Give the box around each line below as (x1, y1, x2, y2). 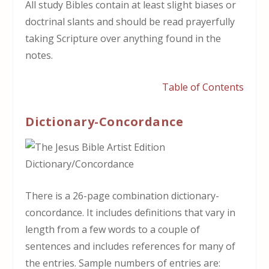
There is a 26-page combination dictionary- (25, 189, 220, 203)
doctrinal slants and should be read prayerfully (25, 14, 235, 28)
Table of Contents (162, 80, 244, 94)
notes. (25, 48, 53, 62)
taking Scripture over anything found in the (25, 31, 222, 45)
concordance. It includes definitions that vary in (25, 206, 236, 220)
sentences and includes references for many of (25, 240, 236, 253)
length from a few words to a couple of (25, 223, 201, 237)
